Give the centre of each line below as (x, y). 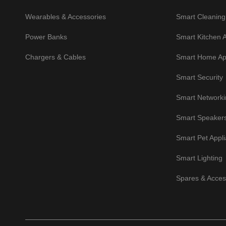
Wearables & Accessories (66, 16)
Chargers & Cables (55, 57)
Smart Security (199, 77)
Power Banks (46, 37)
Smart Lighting (199, 158)
